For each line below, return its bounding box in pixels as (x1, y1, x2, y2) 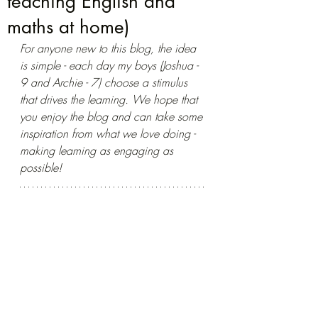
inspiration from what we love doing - (20, 126, 199, 141)
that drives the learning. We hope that (20, 92, 201, 107)
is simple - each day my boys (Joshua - (20, 57, 202, 73)
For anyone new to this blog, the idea (20, 40, 199, 56)
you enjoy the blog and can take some (20, 109, 206, 124)
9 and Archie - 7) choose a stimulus (20, 75, 191, 90)
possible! (20, 160, 62, 175)
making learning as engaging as (20, 143, 177, 158)
